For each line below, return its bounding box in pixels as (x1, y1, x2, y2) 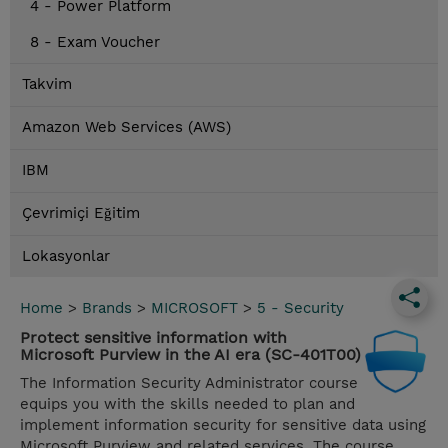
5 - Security (257, 299, 344, 318)
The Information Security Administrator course (20, 374, 358, 393)
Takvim (22, 75, 72, 94)
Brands (82, 299, 132, 318)
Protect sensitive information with (20, 328, 287, 348)
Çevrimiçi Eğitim (22, 204, 140, 223)
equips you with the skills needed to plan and (20, 395, 355, 414)
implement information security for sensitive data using (20, 416, 426, 435)
